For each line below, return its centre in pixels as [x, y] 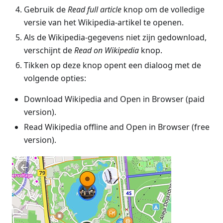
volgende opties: [55, 78]
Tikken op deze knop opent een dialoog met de [112, 65]
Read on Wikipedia [107, 51]
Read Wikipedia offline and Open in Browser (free [117, 127]
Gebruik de [46, 10]
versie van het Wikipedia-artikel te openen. [104, 23]
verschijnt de [49, 51]
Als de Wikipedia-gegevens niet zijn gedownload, [115, 38]
